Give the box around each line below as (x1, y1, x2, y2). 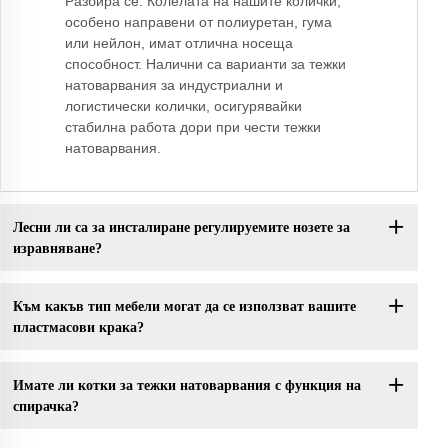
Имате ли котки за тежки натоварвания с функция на (12, 377, 361, 393)
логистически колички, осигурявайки (65, 98, 302, 115)
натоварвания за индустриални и (65, 77, 283, 94)
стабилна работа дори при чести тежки (65, 119, 321, 136)
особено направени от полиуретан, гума (65, 14, 332, 31)
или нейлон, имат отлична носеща (65, 35, 293, 52)
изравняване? (12, 240, 102, 256)
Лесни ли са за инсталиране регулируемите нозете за (12, 219, 350, 235)
